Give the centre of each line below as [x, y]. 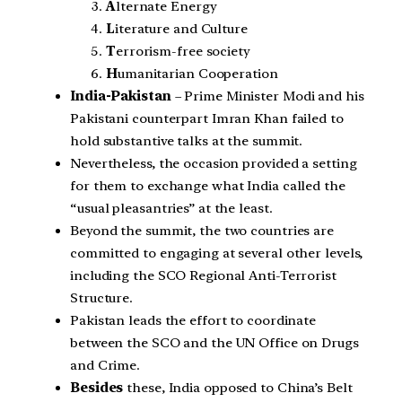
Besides [97, 388]
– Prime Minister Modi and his [267, 96]
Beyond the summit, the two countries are [202, 231]
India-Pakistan [121, 96]
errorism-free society [183, 52]
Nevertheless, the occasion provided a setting [214, 164]
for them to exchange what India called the [208, 186]
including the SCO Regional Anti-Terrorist [203, 276]
